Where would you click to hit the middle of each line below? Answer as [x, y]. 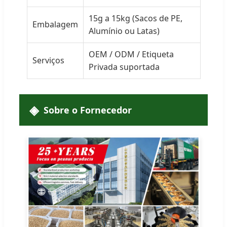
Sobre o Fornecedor [88, 110]
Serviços [48, 61]
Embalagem [55, 25]
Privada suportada [124, 67]
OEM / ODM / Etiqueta [131, 54]
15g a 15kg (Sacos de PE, [136, 18]
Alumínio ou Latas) [124, 31]
